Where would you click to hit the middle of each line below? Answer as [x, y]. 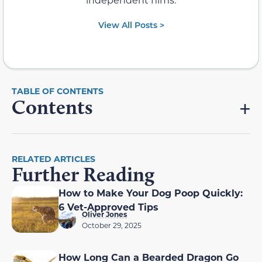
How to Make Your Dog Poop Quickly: [151, 193]
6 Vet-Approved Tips [108, 207]
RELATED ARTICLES [54, 159]
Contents [52, 107]
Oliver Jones [104, 214]
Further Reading [83, 175]
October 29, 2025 [112, 225]
